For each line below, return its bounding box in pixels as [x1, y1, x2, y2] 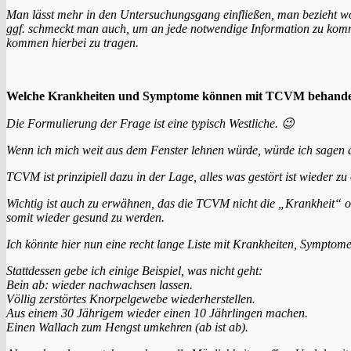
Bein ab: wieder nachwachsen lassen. [6, 277, 193, 291]
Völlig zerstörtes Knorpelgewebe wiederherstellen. [6, 291, 255, 306]
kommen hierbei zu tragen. [6, 35, 142, 49]
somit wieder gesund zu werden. [6, 210, 165, 224]
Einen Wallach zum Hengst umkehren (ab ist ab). [6, 320, 248, 334]
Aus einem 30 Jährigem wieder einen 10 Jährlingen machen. [6, 306, 308, 320]
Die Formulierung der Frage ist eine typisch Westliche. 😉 [6, 116, 295, 130]
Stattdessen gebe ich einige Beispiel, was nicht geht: [6, 263, 262, 277]
